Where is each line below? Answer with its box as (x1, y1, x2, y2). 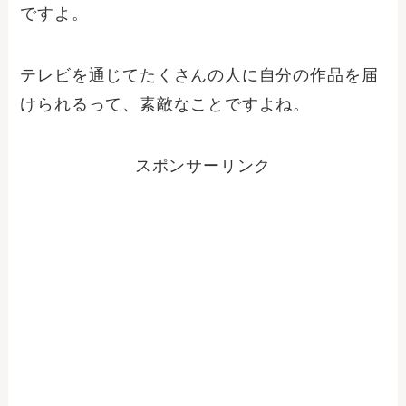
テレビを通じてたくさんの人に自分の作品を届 (20, 66, 379, 85)
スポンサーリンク (134, 157, 272, 176)
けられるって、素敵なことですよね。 (20, 95, 311, 114)
